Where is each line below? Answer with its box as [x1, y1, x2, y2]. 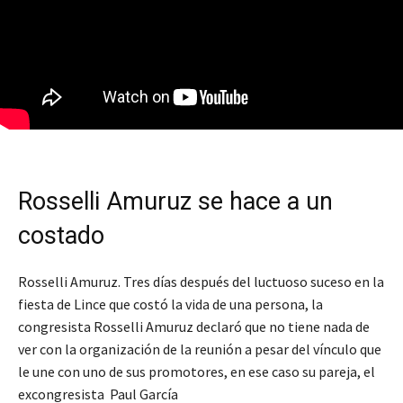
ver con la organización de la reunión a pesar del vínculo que [18, 340, 381, 359]
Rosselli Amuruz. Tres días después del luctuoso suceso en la [18, 273, 384, 291]
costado [18, 221, 104, 251]
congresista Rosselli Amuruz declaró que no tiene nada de [18, 318, 370, 336]
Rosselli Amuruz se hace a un [18, 187, 333, 217]
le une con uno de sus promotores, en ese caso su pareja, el [18, 363, 375, 381]
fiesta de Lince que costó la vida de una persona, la [18, 295, 323, 314]
